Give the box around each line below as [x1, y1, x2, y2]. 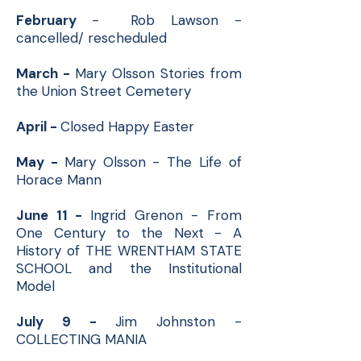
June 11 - [16, 206, 90, 224]
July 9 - [16, 313, 115, 330]
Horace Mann [16, 171, 102, 189]
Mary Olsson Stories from [75, 64, 242, 82]
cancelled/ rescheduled [16, 29, 167, 47]
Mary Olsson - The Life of [64, 153, 243, 171]
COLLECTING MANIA [16, 330, 147, 348]
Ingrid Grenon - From [90, 206, 242, 224]
